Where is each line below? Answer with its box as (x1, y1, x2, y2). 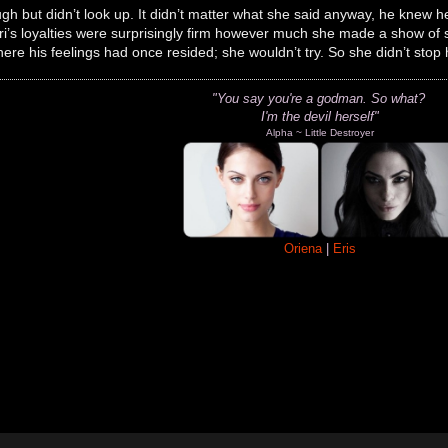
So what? (370, 90, 429, 106)
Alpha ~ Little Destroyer (266, 126, 375, 138)
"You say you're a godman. (211, 90, 371, 106)
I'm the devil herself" (261, 108, 380, 124)
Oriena (284, 240, 327, 256)
